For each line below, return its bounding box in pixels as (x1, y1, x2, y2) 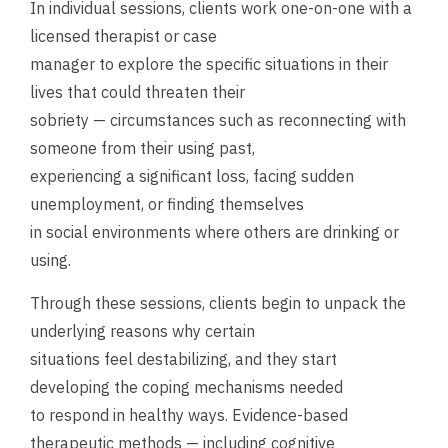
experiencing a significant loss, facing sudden (30, 166, 354, 187)
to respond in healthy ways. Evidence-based (30, 404, 348, 425)
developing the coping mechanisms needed (30, 376, 343, 397)
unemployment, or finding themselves (30, 194, 304, 215)
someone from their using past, (30, 138, 255, 159)
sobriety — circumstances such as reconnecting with (30, 110, 406, 131)
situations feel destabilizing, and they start (30, 348, 337, 369)
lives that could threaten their (30, 82, 245, 103)
